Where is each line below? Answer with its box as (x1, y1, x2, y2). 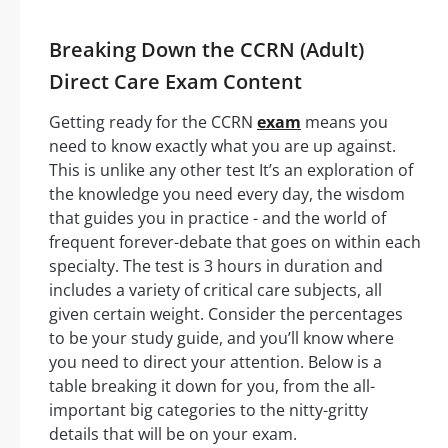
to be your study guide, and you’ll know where (49, 326, 394, 349)
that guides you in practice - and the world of (49, 206, 386, 229)
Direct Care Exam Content (49, 67, 302, 95)
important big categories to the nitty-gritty (49, 398, 368, 421)
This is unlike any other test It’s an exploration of (49, 158, 413, 181)
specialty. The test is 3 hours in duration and (49, 254, 383, 277)
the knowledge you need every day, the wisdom (49, 182, 405, 205)
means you (301, 110, 388, 133)
